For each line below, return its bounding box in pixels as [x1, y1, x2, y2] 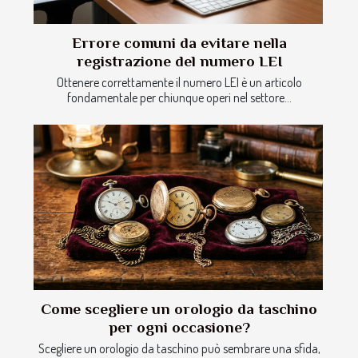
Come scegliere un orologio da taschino [41, 300, 317, 317]
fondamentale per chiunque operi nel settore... [66, 89, 292, 105]
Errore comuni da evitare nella [71, 34, 287, 51]
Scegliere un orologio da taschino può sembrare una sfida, [38, 340, 320, 356]
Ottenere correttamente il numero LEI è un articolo [56, 74, 302, 90]
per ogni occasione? [108, 318, 250, 336]
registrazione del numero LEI [76, 52, 282, 70]
